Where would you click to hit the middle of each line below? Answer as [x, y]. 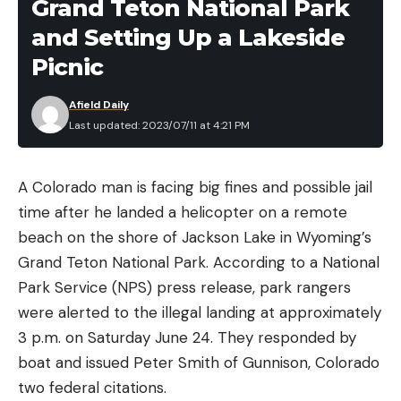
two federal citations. [92, 387]
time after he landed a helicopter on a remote [183, 212]
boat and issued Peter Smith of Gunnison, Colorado [199, 362]
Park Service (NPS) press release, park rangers [184, 287]
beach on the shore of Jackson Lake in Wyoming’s [195, 237]
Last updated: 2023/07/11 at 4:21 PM [159, 125]
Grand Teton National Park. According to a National [199, 262]
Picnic [67, 67]
